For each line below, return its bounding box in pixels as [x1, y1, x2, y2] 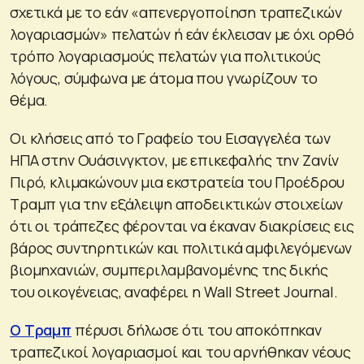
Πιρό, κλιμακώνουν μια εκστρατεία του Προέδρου [10, 171, 345, 192]
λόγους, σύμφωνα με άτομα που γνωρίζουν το [10, 67, 318, 88]
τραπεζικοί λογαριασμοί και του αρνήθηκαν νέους [10, 341, 352, 362]
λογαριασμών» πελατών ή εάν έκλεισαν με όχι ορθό [10, 24, 354, 44]
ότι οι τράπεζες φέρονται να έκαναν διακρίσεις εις [10, 215, 354, 236]
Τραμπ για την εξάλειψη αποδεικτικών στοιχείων [10, 193, 344, 214]
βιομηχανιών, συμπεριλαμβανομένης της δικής [10, 259, 328, 279]
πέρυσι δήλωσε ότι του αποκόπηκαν [71, 319, 323, 340]
